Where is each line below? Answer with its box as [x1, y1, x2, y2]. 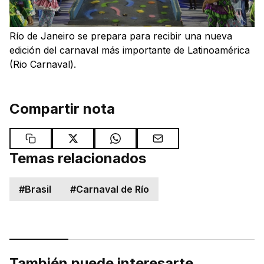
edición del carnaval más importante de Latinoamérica [9, 44, 250, 57]
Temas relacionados [9, 150, 146, 167]
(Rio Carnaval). [9, 58, 76, 71]
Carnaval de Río [76, 183, 149, 196]
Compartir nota [9, 100, 115, 118]
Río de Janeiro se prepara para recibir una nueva [9, 30, 232, 42]
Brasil [25, 183, 51, 196]
